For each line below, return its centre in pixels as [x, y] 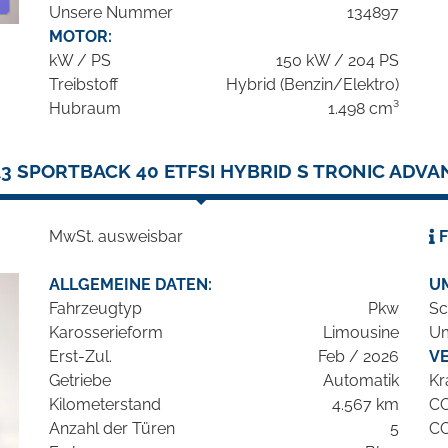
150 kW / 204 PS [337, 61]
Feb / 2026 [358, 357]
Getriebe [80, 381]
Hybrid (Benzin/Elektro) [312, 85]
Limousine [361, 333]
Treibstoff [83, 85]
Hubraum [85, 109]
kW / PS [80, 61]
